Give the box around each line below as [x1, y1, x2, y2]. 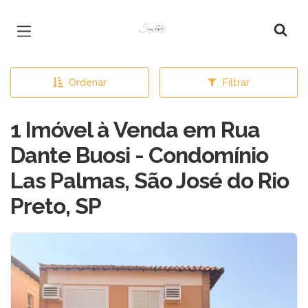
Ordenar [68, 77, 107, 88]
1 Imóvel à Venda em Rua [10, 117, 260, 142]
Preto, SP [10, 193, 101, 219]
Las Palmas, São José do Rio [10, 168, 289, 193]
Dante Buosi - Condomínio [10, 142, 268, 168]
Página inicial [124, 12, 208, 29]
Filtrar [223, 77, 250, 88]
